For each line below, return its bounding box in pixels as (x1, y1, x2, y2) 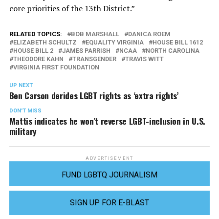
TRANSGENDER (72, 55, 116, 63)
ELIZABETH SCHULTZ (13, 39, 77, 46)
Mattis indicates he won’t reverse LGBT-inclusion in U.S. (9, 114, 205, 128)
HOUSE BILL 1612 (152, 39, 203, 46)
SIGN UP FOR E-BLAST (69, 198, 149, 208)
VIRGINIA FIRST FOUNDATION (13, 64, 99, 71)
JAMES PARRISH (62, 47, 110, 55)
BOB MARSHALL (70, 30, 119, 38)
